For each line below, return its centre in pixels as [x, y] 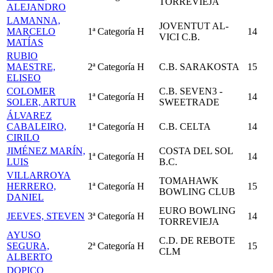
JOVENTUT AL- [194, 26]
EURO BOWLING [197, 211]
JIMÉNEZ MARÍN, [46, 151]
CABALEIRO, [37, 126]
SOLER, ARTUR [41, 102]
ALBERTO [30, 257]
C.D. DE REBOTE [197, 240]
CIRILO [23, 137]
